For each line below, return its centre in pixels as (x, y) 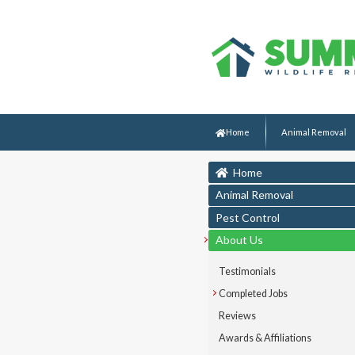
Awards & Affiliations (265, 338)
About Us (239, 240)
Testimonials (248, 271)
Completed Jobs (254, 293)
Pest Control (247, 217)
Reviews (238, 315)
